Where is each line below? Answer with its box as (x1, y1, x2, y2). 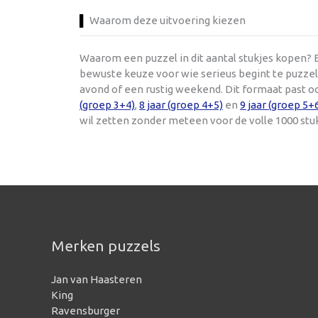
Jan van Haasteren (51, 273, 142, 285)
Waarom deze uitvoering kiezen (89, 14, 246, 26)
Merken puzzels (51, 236, 160, 254)
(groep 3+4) (79, 99, 135, 111)
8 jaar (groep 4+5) (139, 99, 223, 111)
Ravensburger (51, 304, 120, 317)
